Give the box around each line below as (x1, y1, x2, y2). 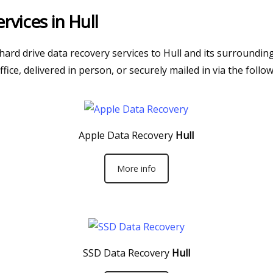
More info (116, 163, 156, 174)
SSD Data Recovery (82, 246, 169, 260)
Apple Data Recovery (79, 129, 174, 142)
